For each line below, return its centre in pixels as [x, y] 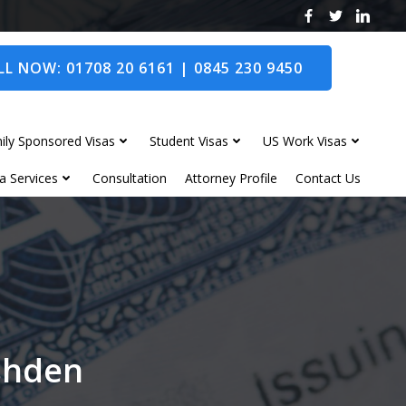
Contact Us [328, 178]
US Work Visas [305, 140]
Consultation [130, 178]
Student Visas [189, 140]
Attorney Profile [231, 178]
